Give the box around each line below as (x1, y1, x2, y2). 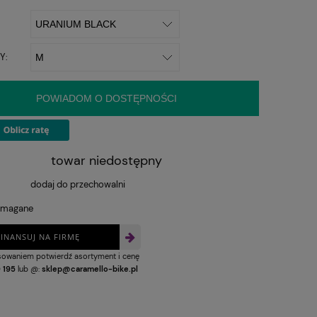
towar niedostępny (51, 151, 163, 169)
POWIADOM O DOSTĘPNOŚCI (36, 92, 178, 104)
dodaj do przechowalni (30, 178, 125, 190)
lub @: (16, 263, 42, 274)
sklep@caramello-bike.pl (42, 263, 139, 274)
